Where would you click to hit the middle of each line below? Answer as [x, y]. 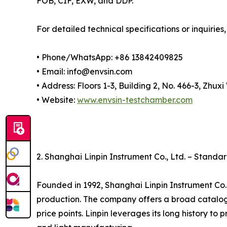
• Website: [57, 100]
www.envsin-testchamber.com [135, 100]
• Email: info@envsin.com [85, 72]
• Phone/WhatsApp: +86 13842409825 [111, 58]
